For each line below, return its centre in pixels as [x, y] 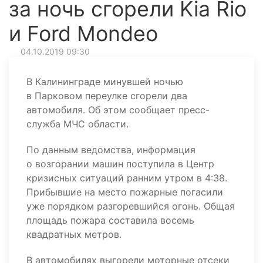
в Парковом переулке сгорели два [107, 96]
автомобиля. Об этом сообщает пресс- [118, 110]
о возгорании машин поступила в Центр [120, 164]
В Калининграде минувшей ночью [105, 82]
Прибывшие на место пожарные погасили [125, 192]
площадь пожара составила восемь [110, 220]
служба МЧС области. [77, 124]
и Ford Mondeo [83, 33]
